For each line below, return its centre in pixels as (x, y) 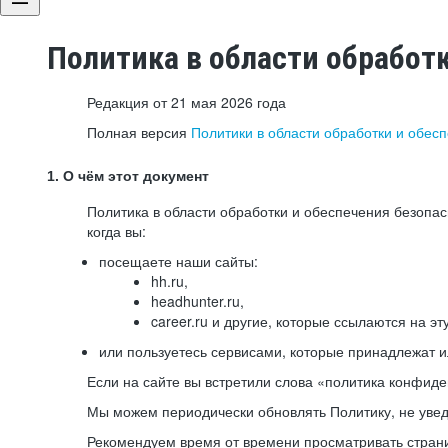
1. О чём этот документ (128, 176)
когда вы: (116, 231)
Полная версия (139, 132)
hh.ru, (169, 281)
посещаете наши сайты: (178, 261)
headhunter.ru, (197, 301)
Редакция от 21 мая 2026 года (186, 102)
